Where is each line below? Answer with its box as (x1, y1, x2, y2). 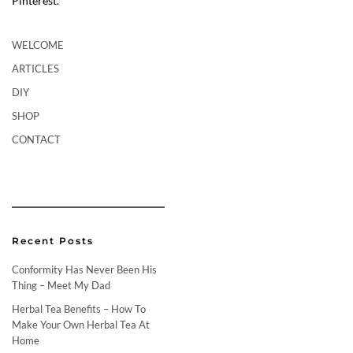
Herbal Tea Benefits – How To (12, 303, 146, 315)
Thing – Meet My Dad (12, 279, 110, 292)
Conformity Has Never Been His (12, 263, 157, 276)
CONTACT (12, 133, 61, 146)
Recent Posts (12, 235, 94, 247)
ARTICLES (12, 62, 59, 75)
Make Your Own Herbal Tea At (12, 318, 150, 331)
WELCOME (12, 39, 64, 51)
